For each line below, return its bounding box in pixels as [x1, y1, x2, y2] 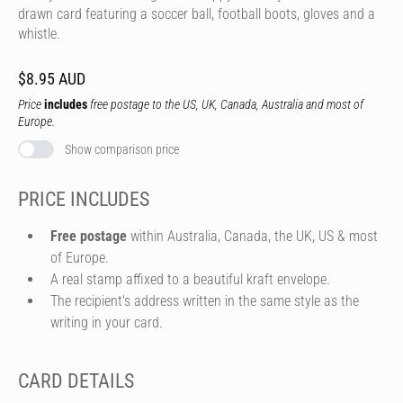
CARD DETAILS [18, 369, 134, 392]
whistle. [18, 25, 64, 42]
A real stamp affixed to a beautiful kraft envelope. [50, 270, 330, 288]
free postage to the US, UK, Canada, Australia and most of [87, 97, 363, 112]
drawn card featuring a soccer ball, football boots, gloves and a [18, 5, 375, 22]
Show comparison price [65, 142, 179, 157]
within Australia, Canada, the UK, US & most [127, 227, 378, 245]
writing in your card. [50, 313, 163, 331]
